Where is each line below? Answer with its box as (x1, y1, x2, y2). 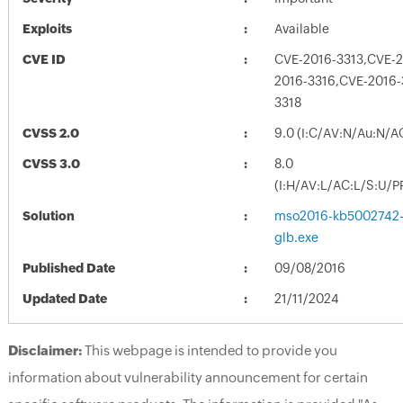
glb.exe (273, 229, 318, 245)
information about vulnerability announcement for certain (7, 369, 368, 385)
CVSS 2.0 (22, 125, 79, 140)
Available (273, 21, 329, 36)
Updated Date (22, 291, 107, 306)
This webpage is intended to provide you (81, 342, 337, 358)
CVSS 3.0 (22, 156, 80, 171)
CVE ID (22, 51, 66, 67)
